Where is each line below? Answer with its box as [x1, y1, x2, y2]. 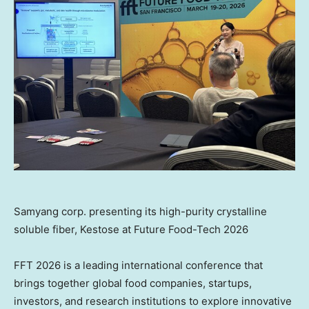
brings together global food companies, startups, [14, 277, 252, 290]
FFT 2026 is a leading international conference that [14, 259, 263, 272]
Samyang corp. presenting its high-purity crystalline [14, 205, 267, 218]
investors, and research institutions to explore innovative [14, 295, 292, 308]
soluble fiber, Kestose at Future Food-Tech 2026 [14, 223, 248, 236]
